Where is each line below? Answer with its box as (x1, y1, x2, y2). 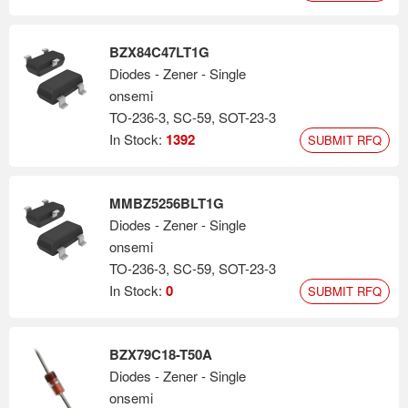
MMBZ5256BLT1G (109, 193, 224, 213)
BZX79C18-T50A (109, 344, 212, 364)
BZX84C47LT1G (109, 42, 209, 62)
